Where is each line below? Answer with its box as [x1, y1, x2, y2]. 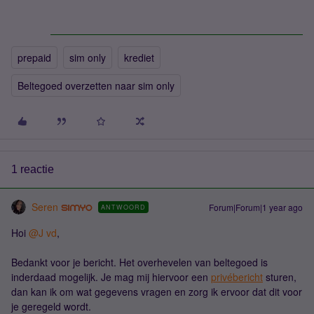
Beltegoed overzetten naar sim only [18, 78, 175, 93]
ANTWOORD [100, 203, 146, 212]
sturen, [263, 270, 296, 284]
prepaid [18, 50, 51, 64]
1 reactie [11, 163, 54, 175]
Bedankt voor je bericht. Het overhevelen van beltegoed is [11, 255, 268, 269]
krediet [124, 50, 154, 64]
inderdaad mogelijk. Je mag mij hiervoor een [11, 270, 211, 284]
